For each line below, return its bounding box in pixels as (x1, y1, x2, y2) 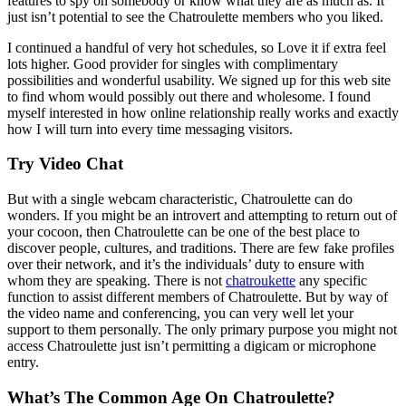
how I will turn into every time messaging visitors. (7, 121, 293, 137)
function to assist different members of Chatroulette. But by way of (7, 289, 388, 305)
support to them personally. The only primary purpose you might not (7, 322, 397, 338)
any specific (295, 273, 367, 289)
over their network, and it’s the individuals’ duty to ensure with (7, 256, 364, 273)
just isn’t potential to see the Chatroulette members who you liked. (7, 8, 383, 24)
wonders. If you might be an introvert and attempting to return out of (7, 208, 397, 224)
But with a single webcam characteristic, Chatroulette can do (7, 191, 353, 208)
